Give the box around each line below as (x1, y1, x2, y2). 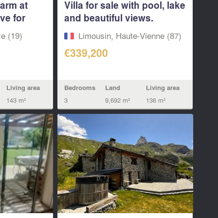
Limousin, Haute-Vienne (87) (78, 29, 182, 41)
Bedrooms (64, 83, 96, 92)
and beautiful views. (64, 11, 154, 25)
